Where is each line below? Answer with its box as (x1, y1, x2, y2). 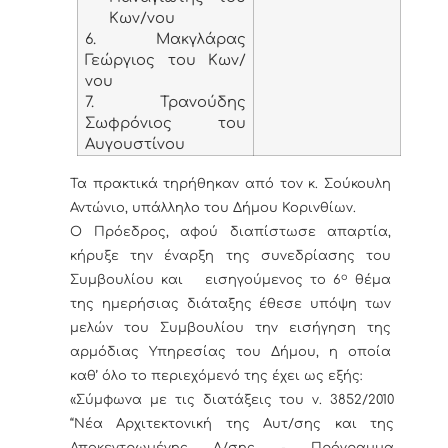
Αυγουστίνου (85, 136, 186, 153)
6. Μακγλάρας (85, 31, 246, 48)
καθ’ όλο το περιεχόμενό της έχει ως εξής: (70, 369, 363, 384)
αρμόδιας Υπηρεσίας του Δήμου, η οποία (70, 345, 392, 360)
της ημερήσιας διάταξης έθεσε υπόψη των (70, 297, 392, 312)
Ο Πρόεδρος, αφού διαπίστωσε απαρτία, (70, 225, 392, 240)
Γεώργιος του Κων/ (85, 52, 246, 69)
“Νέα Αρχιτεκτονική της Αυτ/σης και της (70, 417, 394, 432)
